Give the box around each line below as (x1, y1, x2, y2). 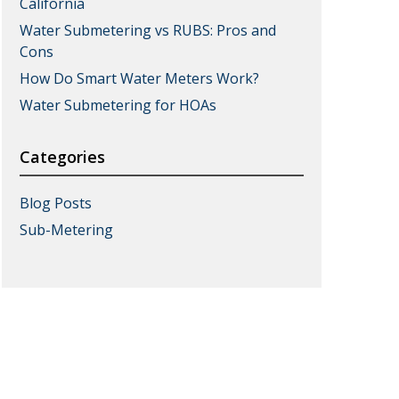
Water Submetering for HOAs (19, 95, 216, 115)
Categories (19, 146, 105, 167)
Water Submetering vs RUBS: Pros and (19, 20, 276, 40)
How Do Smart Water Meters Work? (19, 69, 259, 88)
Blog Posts (19, 193, 92, 213)
